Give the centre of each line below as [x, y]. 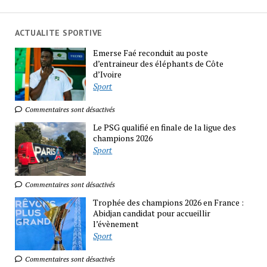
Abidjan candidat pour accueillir [152, 213]
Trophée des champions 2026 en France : [169, 202]
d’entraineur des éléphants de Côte [159, 63]
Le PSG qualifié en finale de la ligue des [165, 128]
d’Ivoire [108, 74]
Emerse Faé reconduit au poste [151, 52]
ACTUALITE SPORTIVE [58, 32]
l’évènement [116, 223]
